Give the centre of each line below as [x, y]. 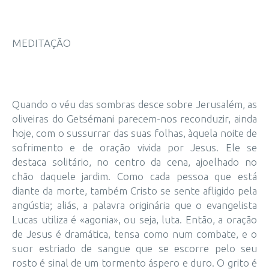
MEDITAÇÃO [41, 43]
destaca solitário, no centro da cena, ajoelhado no [134, 162]
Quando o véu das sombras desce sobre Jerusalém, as [134, 104]
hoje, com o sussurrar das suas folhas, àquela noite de [134, 133]
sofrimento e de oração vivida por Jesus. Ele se [134, 147]
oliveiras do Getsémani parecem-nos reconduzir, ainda [134, 119]
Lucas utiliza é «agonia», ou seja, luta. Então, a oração [134, 219]
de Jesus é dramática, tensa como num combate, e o [134, 234]
